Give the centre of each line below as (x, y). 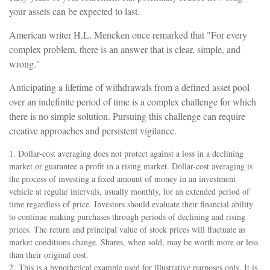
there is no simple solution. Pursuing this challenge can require (127, 116)
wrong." (25, 64)
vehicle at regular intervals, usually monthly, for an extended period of (129, 192)
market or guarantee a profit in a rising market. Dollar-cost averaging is (131, 166)
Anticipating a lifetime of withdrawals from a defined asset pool (129, 87)
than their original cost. (49, 255)
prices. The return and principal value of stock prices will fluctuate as (127, 230)
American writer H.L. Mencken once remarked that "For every (128, 35)
